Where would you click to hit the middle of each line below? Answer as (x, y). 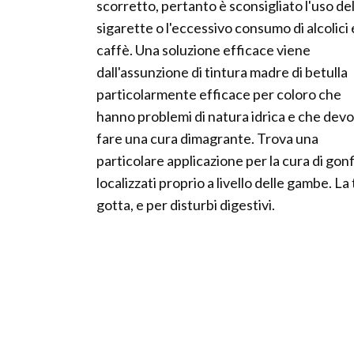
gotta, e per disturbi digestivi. (186, 205)
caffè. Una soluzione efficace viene (203, 50)
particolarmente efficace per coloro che (219, 94)
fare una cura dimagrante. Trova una (207, 139)
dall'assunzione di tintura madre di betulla (222, 72)
